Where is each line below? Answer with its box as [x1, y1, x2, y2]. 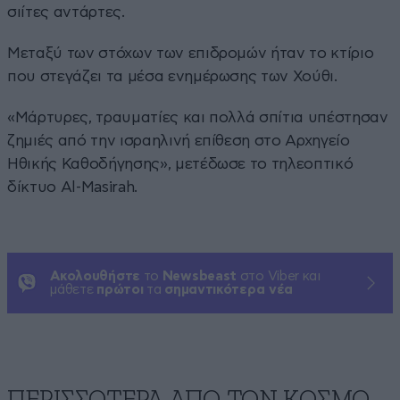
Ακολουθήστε [50, 269, 140, 283]
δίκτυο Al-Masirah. [7, 179, 137, 195]
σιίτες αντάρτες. [7, 4, 125, 20]
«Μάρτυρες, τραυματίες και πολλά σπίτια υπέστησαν [7, 109, 388, 125]
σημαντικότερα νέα [164, 282, 294, 296]
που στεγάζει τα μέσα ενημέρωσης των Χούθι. [7, 68, 337, 84]
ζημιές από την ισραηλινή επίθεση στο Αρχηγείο [7, 132, 350, 148]
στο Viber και [237, 269, 321, 283]
